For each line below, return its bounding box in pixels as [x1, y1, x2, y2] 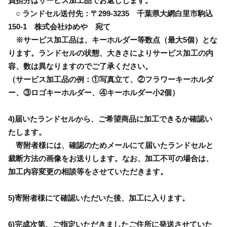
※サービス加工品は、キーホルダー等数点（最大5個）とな [8, 35, 217, 44]
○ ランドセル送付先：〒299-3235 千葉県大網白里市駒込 [8, 9, 213, 18]
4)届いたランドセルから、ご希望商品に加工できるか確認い [8, 114, 212, 123]
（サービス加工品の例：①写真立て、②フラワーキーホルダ [8, 74, 213, 84]
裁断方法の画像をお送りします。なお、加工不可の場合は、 [8, 154, 213, 163]
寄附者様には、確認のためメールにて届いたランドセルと [8, 140, 213, 149]
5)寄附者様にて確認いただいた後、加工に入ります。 [8, 193, 190, 202]
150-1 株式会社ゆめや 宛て [8, 22, 110, 31]
